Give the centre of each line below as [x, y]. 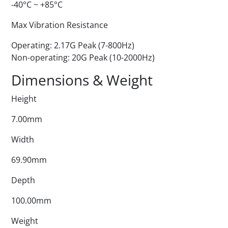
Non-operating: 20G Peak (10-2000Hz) [83, 58]
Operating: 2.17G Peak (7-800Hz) [73, 45]
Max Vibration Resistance [60, 25]
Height [24, 99]
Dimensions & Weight [82, 80]
